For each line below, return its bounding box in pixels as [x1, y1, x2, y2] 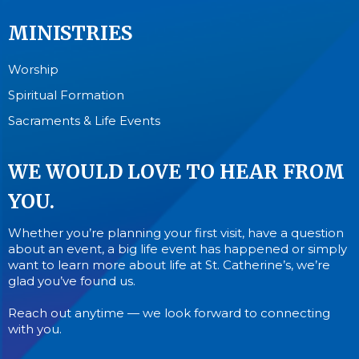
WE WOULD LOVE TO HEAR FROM [8, 159, 345, 184]
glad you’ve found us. [8, 273, 135, 289]
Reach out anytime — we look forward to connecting [8, 305, 330, 321]
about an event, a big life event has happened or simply [8, 241, 347, 257]
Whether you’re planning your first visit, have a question [8, 225, 344, 241]
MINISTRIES [8, 20, 132, 46]
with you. [8, 321, 62, 337]
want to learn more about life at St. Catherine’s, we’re [8, 257, 330, 273]
